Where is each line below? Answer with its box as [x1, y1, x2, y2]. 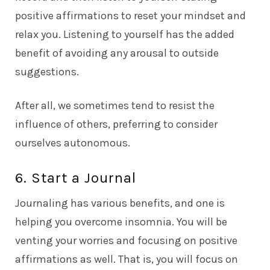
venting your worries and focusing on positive [15, 233, 237, 247]
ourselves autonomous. [15, 136, 130, 149]
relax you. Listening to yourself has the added [15, 27, 234, 41]
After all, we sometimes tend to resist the [15, 98, 215, 112]
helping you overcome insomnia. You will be [15, 215, 227, 228]
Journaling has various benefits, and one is [15, 196, 225, 210]
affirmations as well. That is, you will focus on [15, 252, 238, 266]
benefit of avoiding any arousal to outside [15, 46, 219, 60]
